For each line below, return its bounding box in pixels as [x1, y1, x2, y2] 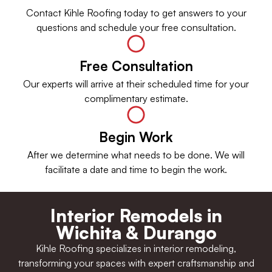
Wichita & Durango [55, 221, 217, 243]
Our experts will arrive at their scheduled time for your [23, 77, 249, 90]
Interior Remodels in [50, 204, 222, 226]
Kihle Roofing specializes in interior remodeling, [36, 242, 236, 254]
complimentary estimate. [84, 92, 188, 104]
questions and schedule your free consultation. [36, 21, 236, 33]
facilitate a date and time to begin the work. [45, 163, 227, 175]
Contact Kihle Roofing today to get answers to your [25, 6, 246, 19]
